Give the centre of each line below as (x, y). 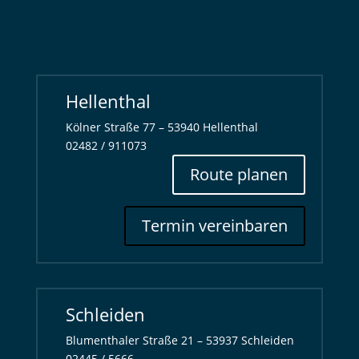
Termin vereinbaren (214, 226)
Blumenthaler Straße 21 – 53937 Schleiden (179, 341)
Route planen (238, 175)
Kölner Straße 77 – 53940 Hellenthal (161, 127)
